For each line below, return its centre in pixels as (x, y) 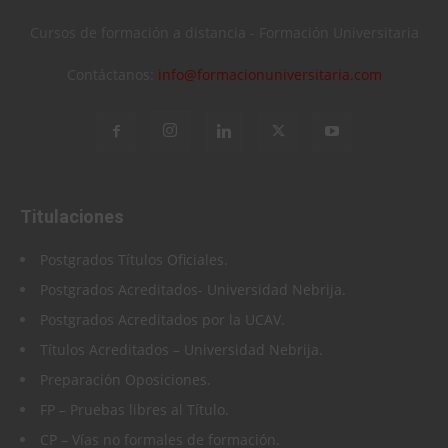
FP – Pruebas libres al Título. (134, 409)
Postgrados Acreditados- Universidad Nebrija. (193, 289)
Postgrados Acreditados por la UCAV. (162, 319)
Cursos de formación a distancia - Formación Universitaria (224, 32)
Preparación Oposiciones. (125, 379)
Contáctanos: (112, 74)
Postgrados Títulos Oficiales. (134, 259)
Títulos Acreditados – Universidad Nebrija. (181, 349)
